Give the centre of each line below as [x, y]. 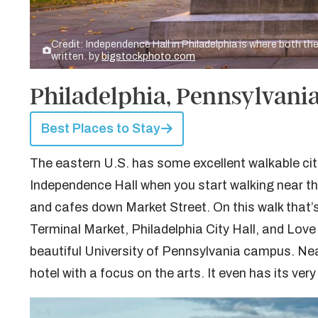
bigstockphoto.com [149, 56]
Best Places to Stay [100, 128]
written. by [77, 56]
